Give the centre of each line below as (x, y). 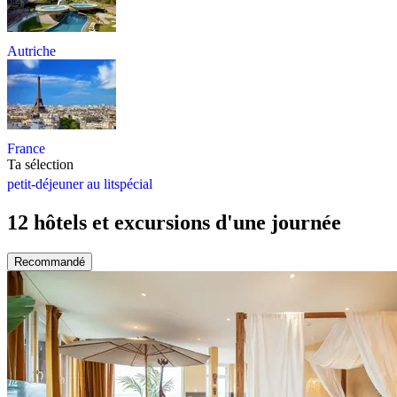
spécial (133, 183)
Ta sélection (40, 164)
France (26, 148)
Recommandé (50, 261)
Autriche (31, 51)
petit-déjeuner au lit (61, 183)
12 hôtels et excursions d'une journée (174, 222)
